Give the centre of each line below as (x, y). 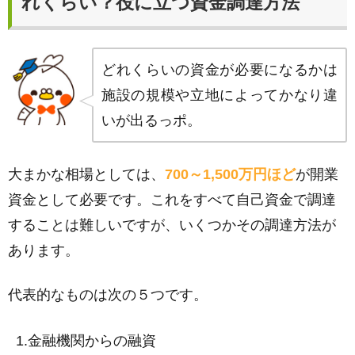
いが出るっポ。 (152, 120)
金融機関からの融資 (92, 341)
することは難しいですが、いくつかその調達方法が (172, 225)
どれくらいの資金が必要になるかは (219, 70)
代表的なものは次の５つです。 (108, 295)
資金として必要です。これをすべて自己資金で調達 (172, 200)
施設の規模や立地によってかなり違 (219, 95)
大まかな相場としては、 (86, 174)
